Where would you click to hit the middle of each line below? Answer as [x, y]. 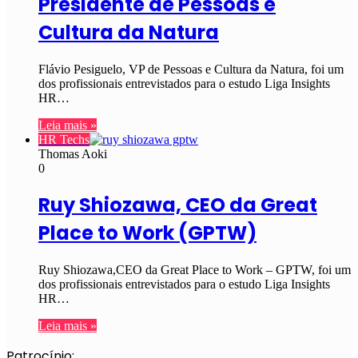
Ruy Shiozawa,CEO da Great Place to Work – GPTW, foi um [195, 270]
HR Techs [64, 139]
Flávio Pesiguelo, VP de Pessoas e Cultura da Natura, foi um [191, 69]
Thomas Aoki [73, 153]
